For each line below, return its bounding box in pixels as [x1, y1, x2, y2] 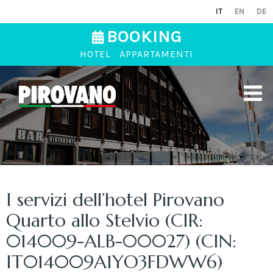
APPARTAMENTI [119, 48, 193, 60]
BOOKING [106, 26, 182, 47]
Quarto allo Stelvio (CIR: [6, 208, 203, 232]
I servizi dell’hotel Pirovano [6, 188, 224, 211]
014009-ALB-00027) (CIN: [6, 229, 236, 252]
